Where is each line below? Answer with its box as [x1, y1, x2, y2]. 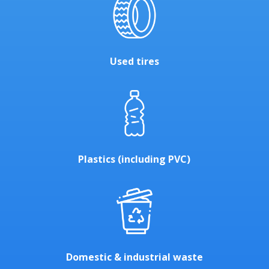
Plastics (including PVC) [78, 152, 191, 166]
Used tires [109, 55, 159, 68]
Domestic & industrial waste [65, 250, 203, 264]
